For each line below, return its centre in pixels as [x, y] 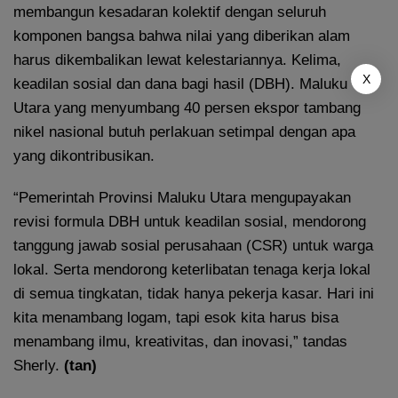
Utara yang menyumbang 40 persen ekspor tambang [187, 107]
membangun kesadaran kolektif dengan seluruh [170, 12]
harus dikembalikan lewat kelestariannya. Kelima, [177, 60]
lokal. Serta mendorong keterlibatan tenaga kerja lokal [192, 269]
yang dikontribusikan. [84, 155]
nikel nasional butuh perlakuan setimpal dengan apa [184, 131]
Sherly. [39, 365]
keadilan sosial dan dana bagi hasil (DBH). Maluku [180, 84]
